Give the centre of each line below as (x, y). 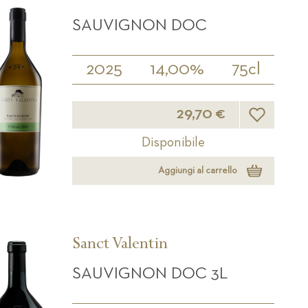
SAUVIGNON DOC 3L (150, 273)
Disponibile (174, 142)
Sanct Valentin (120, 245)
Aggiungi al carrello (198, 171)
